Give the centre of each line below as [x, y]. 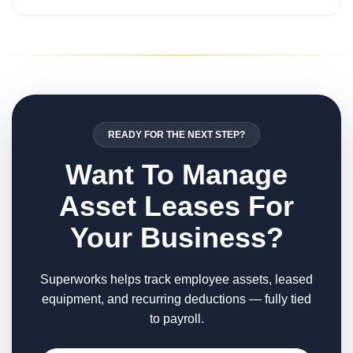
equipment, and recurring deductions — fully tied [176, 299]
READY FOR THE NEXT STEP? [176, 135]
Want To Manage [176, 175]
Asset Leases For [176, 206]
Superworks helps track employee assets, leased [176, 279]
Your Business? [176, 238]
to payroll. [176, 319]
